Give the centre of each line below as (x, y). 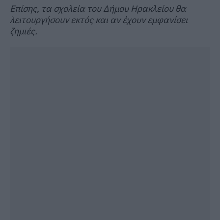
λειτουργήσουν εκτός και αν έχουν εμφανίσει (99, 20)
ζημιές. (24, 31)
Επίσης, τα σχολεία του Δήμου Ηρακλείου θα (98, 9)
